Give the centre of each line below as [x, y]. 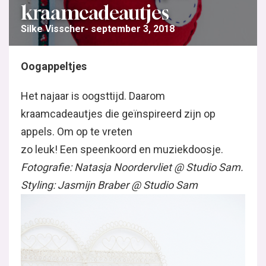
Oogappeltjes [54, 66]
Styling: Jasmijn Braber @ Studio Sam [109, 185]
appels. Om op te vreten [77, 132]
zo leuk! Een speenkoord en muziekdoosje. [122, 149]
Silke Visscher [53, 29]
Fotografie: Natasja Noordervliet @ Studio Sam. [132, 167]
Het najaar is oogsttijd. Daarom [93, 96]
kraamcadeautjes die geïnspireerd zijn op [118, 114]
